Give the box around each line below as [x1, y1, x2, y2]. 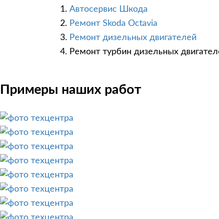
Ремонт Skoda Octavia [69, 19, 157, 28]
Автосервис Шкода [69, 5, 148, 14]
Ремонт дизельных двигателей [69, 33, 197, 43]
